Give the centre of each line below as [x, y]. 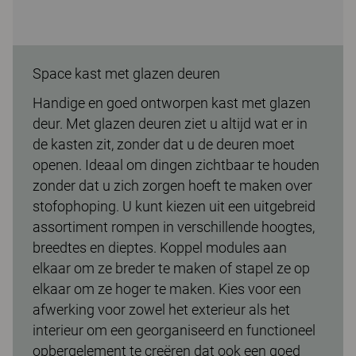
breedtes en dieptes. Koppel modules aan [160, 247]
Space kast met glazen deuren [126, 73]
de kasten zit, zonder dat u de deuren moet [164, 144]
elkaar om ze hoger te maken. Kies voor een [167, 288]
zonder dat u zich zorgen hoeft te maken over [172, 185]
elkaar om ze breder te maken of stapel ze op [171, 268]
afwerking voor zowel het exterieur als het [161, 309]
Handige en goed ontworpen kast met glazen [172, 103]
